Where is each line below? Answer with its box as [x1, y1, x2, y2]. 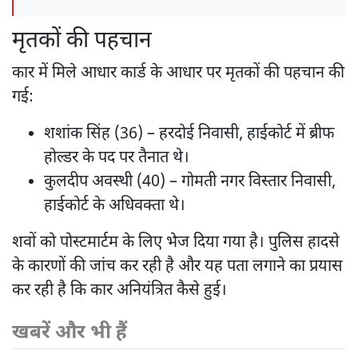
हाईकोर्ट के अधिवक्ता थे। [44, 195, 185, 217]
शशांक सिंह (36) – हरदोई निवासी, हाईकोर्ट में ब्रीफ [44, 123, 334, 145]
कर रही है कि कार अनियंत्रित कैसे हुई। [12, 280, 227, 301]
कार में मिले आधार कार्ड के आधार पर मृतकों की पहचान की [12, 62, 344, 84]
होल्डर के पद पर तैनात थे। [44, 147, 189, 169]
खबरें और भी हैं [12, 320, 127, 346]
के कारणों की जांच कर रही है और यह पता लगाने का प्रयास [12, 256, 343, 277]
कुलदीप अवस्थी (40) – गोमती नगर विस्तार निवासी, [44, 171, 336, 193]
